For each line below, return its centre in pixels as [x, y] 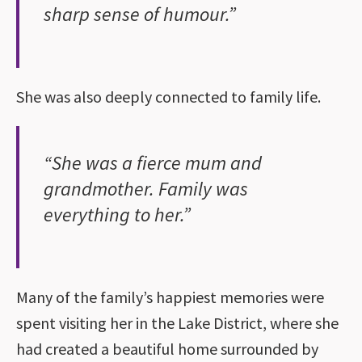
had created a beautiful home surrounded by [167, 348]
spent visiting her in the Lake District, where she [177, 322]
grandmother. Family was [146, 188]
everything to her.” [117, 214]
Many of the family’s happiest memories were [170, 297]
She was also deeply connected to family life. [168, 96]
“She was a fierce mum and [153, 162]
